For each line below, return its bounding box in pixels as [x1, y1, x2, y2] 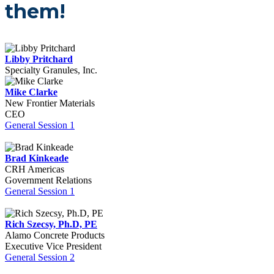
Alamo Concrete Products [5, 230, 105, 240]
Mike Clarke [5, 87, 57, 97]
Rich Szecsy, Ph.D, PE [5, 219, 97, 229]
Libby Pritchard [5, 54, 73, 64]
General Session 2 [5, 252, 75, 262]
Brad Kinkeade [5, 153, 68, 163]
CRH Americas [5, 164, 64, 174]
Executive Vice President [5, 241, 102, 251]
